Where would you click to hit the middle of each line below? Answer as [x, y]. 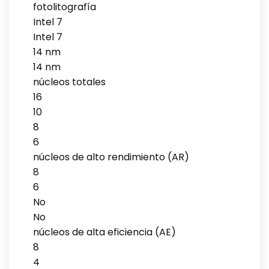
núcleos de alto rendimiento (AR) [111, 157]
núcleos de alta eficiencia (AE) [104, 232]
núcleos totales [69, 82]
